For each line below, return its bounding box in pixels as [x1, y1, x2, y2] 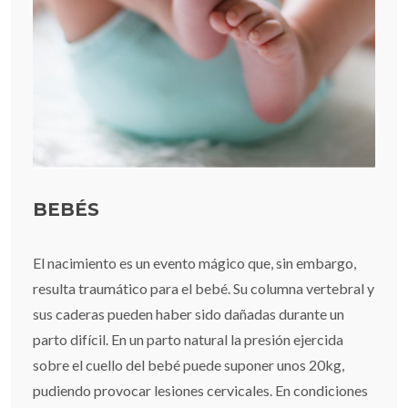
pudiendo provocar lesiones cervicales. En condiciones [33, 382, 368, 400]
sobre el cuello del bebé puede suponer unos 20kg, [33, 356, 344, 374]
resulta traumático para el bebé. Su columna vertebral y [33, 280, 374, 298]
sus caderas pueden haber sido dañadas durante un [33, 305, 344, 323]
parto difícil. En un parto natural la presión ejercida [33, 331, 343, 349]
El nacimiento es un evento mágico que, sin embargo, [33, 254, 356, 272]
